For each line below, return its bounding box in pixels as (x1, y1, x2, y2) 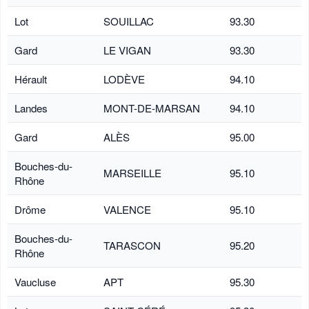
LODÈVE (103, 71, 145, 86)
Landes (14, 100, 48, 115)
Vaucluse (14, 274, 56, 289)
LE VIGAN (103, 42, 151, 57)
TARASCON (103, 237, 161, 252)
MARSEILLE (103, 165, 161, 180)
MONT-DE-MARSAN (103, 100, 200, 115)
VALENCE (103, 201, 151, 217)
